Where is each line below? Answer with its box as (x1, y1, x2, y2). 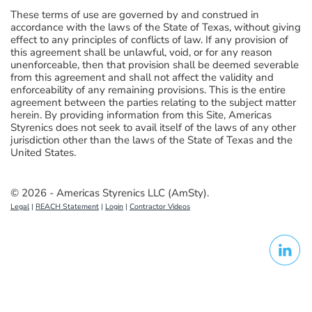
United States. (10, 146, 76, 159)
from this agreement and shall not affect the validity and (10, 70, 274, 84)
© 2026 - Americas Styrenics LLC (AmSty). (10, 186, 209, 200)
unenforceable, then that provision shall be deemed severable (10, 58, 299, 72)
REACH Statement (36, 201, 99, 212)
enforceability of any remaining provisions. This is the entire (10, 83, 286, 97)
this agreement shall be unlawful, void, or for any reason (10, 45, 272, 59)
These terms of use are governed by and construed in (10, 8, 259, 22)
